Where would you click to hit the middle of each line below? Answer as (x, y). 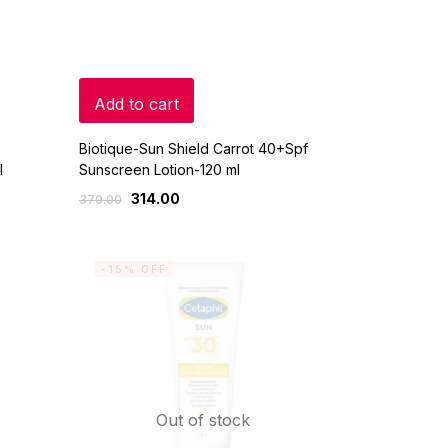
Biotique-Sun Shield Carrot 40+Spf (193, 148)
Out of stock (203, 419)
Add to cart (136, 103)
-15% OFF (133, 268)
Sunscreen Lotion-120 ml (159, 169)
